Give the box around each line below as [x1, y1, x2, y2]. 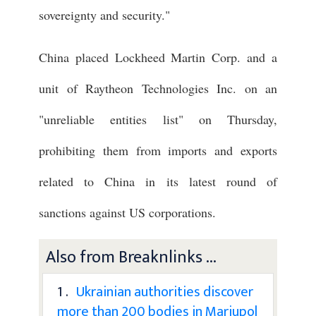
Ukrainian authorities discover [76, 279, 253, 304]
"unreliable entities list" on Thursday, [39, 110, 277, 128]
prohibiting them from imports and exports [39, 141, 277, 159]
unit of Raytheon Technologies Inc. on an [39, 79, 277, 97]
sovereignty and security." [39, 6, 170, 23]
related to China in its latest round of [39, 172, 277, 190]
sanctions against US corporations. [39, 203, 216, 221]
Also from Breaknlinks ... [46, 243, 217, 272]
